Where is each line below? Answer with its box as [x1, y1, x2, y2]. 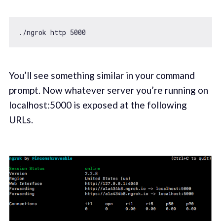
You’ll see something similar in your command [8, 69, 195, 81]
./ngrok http [18, 27, 70, 37]
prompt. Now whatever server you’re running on [8, 84, 208, 96]
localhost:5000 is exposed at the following [8, 99, 187, 110]
